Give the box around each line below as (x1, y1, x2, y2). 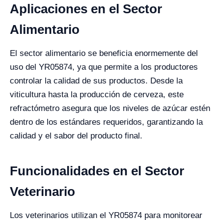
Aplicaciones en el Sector (10, 1, 162, 17)
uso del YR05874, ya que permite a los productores (10, 62, 198, 72)
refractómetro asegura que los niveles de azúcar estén (10, 104, 210, 113)
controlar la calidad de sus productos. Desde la (10, 76, 183, 86)
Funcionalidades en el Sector (10, 164, 184, 179)
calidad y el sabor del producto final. (10, 131, 142, 141)
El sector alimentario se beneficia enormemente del (10, 49, 198, 58)
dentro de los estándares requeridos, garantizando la (10, 117, 203, 127)
